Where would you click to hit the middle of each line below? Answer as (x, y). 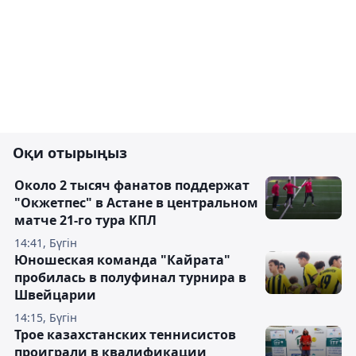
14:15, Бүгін (46, 317)
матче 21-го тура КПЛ (85, 220)
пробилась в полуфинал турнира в (130, 277)
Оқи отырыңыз (70, 153)
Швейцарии (55, 295)
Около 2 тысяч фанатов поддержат (132, 185)
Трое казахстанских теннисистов (125, 335)
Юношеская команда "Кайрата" (122, 260)
